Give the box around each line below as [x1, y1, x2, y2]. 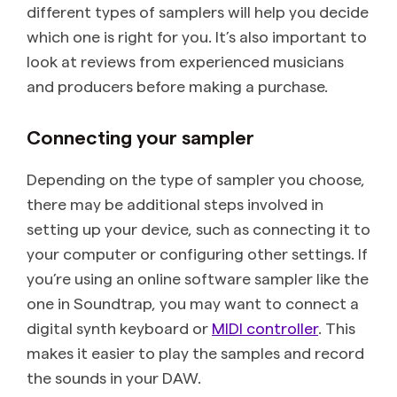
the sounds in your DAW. [27, 368, 201, 387]
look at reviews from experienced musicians [27, 51, 344, 71]
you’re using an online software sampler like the [27, 269, 369, 288]
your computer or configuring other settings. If [27, 244, 368, 263]
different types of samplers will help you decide [27, 2, 369, 21]
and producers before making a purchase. [27, 76, 328, 96]
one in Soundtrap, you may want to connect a [27, 293, 359, 313]
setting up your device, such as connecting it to [27, 219, 370, 238]
